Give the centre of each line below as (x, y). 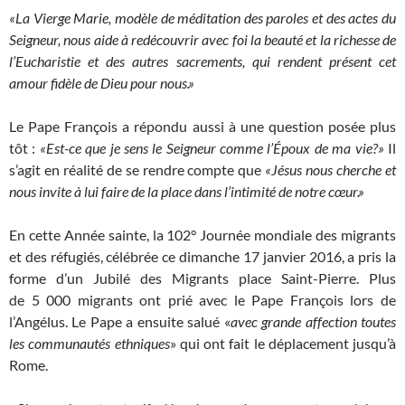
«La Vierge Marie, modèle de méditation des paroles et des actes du (202, 18)
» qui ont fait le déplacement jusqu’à (283, 344)
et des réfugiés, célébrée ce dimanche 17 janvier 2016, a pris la (202, 257)
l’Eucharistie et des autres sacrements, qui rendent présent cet (202, 61)
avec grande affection (293, 322)
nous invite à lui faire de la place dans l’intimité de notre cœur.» (187, 192)
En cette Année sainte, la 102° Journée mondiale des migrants (202, 235)
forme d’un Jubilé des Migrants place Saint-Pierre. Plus (202, 278)
